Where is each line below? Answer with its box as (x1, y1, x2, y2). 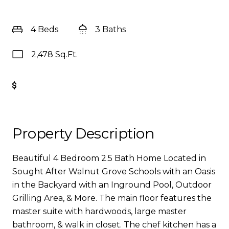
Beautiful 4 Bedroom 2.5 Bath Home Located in (12, 153, 206, 163)
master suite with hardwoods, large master (12, 207, 187, 216)
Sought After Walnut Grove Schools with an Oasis (12, 167, 215, 176)
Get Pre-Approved (24, 81, 100, 90)
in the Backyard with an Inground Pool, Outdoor (12, 180, 212, 190)
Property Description (12, 125, 155, 142)
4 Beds (31, 25, 58, 34)
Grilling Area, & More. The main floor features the (12, 193, 212, 203)
